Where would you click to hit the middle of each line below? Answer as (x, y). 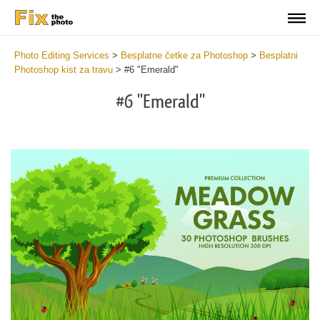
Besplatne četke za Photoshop (184, 55)
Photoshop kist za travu (64, 70)
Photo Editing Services (62, 55)
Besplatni (279, 55)
